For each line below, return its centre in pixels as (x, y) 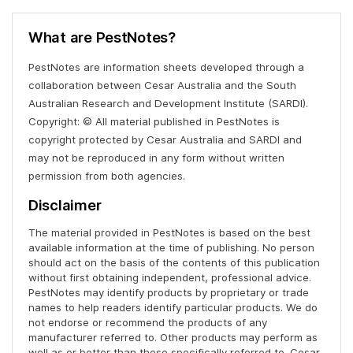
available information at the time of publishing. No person (171, 248)
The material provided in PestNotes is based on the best (169, 233)
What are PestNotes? (102, 37)
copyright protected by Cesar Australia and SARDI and (165, 140)
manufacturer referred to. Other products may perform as (173, 338)
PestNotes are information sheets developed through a (166, 67)
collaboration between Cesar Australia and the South (162, 85)
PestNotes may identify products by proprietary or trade (169, 293)
